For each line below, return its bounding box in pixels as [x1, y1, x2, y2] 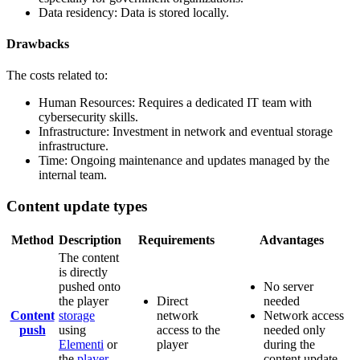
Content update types [6, 197, 147, 215]
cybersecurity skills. [39, 110, 138, 125]
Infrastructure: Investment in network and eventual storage [39, 125, 333, 139]
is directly [59, 264, 108, 279]
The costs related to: [6, 68, 108, 83]
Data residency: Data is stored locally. [39, 5, 229, 19]
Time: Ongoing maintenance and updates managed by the [39, 153, 329, 168]
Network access [264, 308, 344, 322]
